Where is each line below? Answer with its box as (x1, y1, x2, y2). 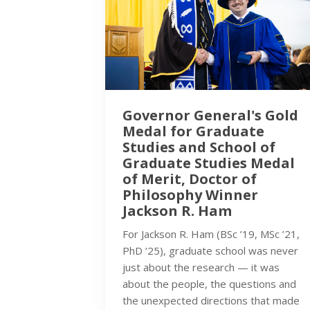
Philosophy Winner (122, 185, 258, 204)
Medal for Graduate (122, 121, 264, 140)
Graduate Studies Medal (122, 153, 295, 172)
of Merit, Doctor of (122, 169, 257, 188)
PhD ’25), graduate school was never (122, 243, 298, 257)
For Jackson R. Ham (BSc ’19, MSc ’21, (122, 226, 300, 241)
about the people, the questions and (122, 276, 296, 291)
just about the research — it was (122, 259, 280, 274)
